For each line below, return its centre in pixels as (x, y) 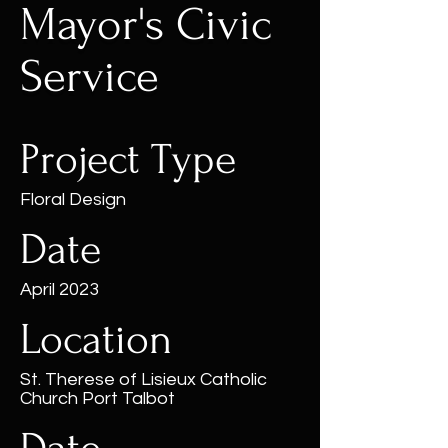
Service (89, 77)
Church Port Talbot (97, 398)
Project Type (128, 159)
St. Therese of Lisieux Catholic (143, 379)
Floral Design (73, 199)
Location (96, 339)
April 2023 (59, 289)
